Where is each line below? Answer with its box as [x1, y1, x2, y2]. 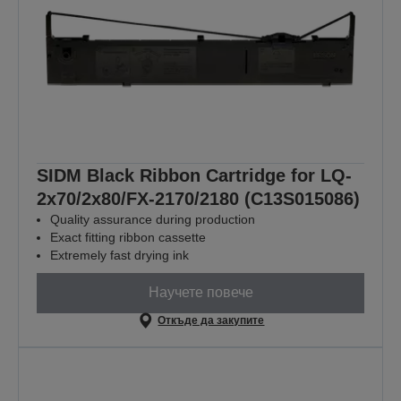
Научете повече [148, 285, 253, 301]
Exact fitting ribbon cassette [50, 229, 206, 244]
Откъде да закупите [158, 313, 265, 327]
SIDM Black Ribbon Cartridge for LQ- [37, 165, 352, 185]
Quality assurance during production [50, 211, 255, 226]
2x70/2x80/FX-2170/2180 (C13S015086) [37, 188, 360, 209]
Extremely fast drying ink [50, 247, 189, 262]
